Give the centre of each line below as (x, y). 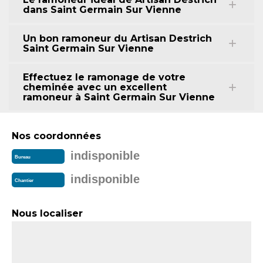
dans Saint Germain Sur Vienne (102, 10)
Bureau (23, 157)
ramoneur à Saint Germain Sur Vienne (119, 97)
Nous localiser (47, 213)
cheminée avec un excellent (95, 87)
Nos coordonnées (56, 136)
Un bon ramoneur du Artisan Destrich (117, 38)
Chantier (24, 181)
